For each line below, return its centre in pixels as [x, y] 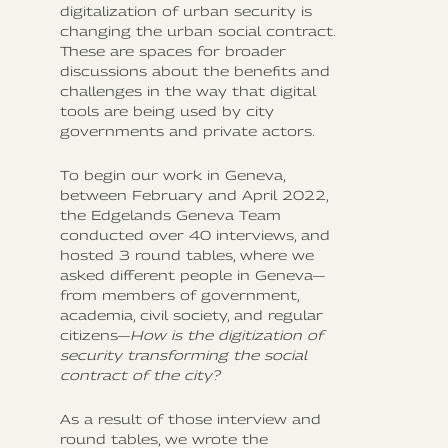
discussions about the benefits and [195, 70]
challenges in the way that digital [188, 90]
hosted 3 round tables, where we [187, 254]
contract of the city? [140, 374]
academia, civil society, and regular [191, 314]
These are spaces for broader [173, 50]
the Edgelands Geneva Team [170, 214]
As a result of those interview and [190, 418]
